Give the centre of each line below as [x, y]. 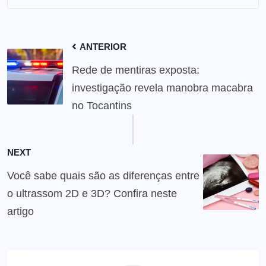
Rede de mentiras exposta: [136, 70]
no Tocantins [102, 105]
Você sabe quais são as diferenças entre [103, 175]
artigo [20, 211]
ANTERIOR [102, 46]
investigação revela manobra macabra [162, 88]
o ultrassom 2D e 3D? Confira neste [92, 193]
